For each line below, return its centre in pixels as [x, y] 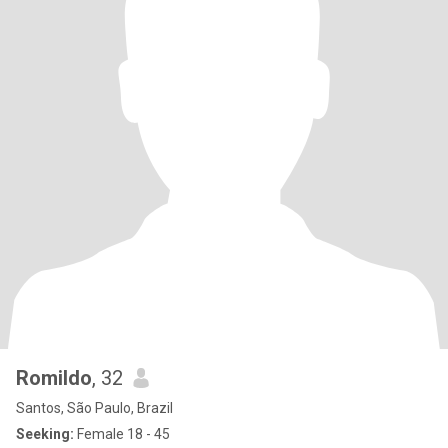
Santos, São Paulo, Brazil [94, 408]
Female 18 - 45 [122, 434]
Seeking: [45, 434]
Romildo [54, 378]
